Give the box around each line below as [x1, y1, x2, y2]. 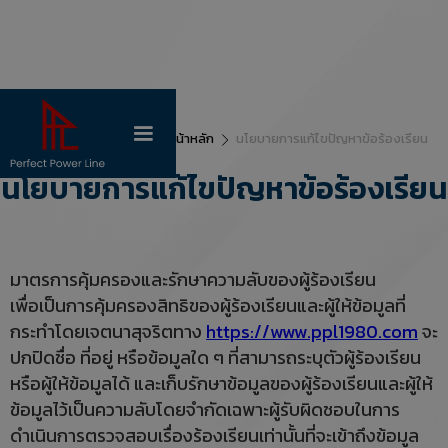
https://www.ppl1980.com [206, 318, 418, 345]
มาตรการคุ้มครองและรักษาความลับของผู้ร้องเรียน [10, 266, 376, 293]
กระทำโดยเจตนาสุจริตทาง [10, 318, 206, 345]
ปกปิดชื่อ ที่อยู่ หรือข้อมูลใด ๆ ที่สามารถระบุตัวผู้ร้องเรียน [10, 344, 421, 371]
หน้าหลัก [168, 129, 214, 148]
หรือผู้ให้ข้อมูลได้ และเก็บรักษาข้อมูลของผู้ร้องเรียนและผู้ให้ [10, 370, 433, 397]
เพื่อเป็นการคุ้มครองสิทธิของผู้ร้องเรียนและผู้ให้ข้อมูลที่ [10, 292, 406, 319]
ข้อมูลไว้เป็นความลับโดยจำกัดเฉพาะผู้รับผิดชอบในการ [10, 396, 400, 423]
